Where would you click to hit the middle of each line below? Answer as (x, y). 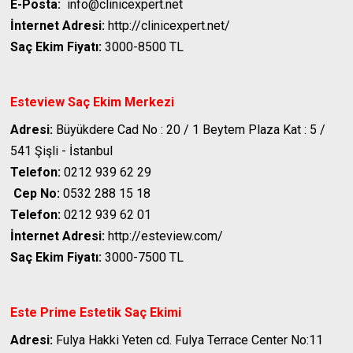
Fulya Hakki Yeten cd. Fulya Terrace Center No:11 (188, 340)
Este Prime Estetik (66, 313)
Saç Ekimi (153, 313)
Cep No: (37, 194)
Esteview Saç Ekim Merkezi (93, 102)
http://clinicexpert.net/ (168, 26)
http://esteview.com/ (164, 236)
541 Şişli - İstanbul (62, 151)
